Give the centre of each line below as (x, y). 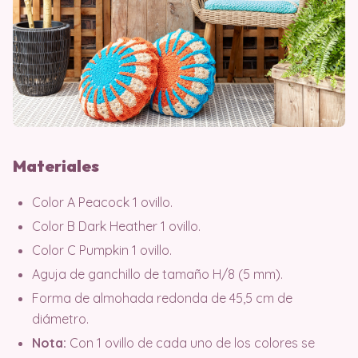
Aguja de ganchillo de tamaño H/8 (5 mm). (157, 274)
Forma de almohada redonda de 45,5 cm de (162, 298)
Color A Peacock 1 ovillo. (102, 202)
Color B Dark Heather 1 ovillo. (116, 226)
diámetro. (60, 319)
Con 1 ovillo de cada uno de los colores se (191, 343)
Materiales (56, 166)
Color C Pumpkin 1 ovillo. (102, 250)
